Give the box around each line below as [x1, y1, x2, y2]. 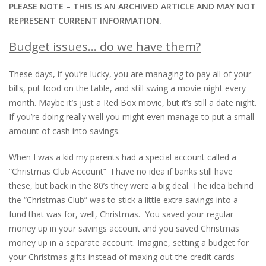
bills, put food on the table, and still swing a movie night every [9, 82, 246, 94]
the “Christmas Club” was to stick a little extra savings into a [9, 194, 238, 205]
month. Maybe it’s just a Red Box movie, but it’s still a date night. [9, 96, 256, 108]
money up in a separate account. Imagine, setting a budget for [9, 236, 249, 248]
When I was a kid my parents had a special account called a [9, 151, 236, 163]
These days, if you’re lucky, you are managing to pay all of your [9, 68, 251, 80]
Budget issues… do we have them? [9, 38, 201, 55]
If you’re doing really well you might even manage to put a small [9, 110, 254, 122]
